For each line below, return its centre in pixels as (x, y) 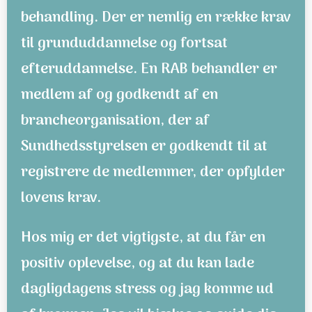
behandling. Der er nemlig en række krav (156, 18)
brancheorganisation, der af (115, 121)
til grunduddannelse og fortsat (124, 44)
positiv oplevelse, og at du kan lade (138, 264)
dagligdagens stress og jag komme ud (147, 289)
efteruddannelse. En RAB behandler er (149, 69)
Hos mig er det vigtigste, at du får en (143, 238)
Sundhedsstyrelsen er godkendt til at (144, 147)
